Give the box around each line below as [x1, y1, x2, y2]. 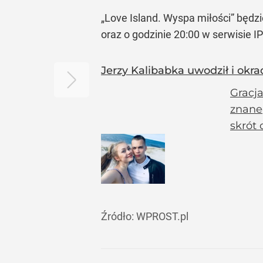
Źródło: [101, 210, 136, 222]
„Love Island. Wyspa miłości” [101, 12, 234, 24]
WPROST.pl [136, 210, 188, 222]
